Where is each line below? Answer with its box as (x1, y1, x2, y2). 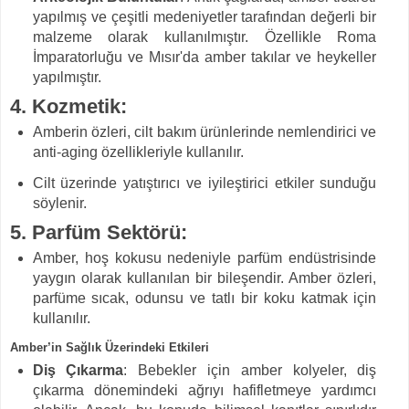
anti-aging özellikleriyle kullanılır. (32, 143, 244, 160)
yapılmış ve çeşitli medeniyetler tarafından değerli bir (32, 8, 377, 25)
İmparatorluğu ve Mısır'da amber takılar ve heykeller (32, 48, 377, 65)
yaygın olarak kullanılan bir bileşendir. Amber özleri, (32, 269, 377, 286)
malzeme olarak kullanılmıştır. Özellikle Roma (32, 28, 377, 45)
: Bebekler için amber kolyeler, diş (123, 362, 377, 379)
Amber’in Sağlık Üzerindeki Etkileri (10, 341, 209, 355)
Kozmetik (32, 94, 121, 118)
